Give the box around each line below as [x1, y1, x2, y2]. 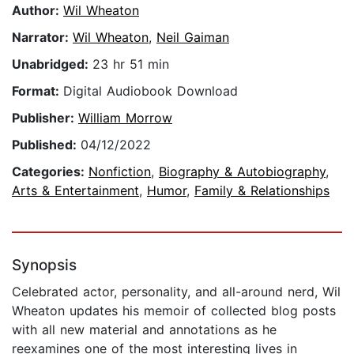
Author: [12, 2, 63, 19]
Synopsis [12, 256, 77, 275]
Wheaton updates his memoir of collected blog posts [12, 303, 336, 319]
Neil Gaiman [156, 29, 229, 46]
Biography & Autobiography [159, 164, 326, 180]
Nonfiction [88, 164, 151, 180]
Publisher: [12, 110, 78, 126]
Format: [12, 83, 63, 100]
